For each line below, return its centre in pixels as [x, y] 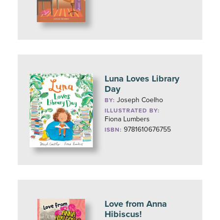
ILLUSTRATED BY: [132, 110]
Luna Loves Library [142, 79]
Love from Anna [136, 204]
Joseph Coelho [140, 100]
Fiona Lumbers [127, 119]
